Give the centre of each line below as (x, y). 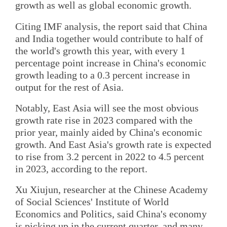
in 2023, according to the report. (81, 169)
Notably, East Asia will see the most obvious (107, 108)
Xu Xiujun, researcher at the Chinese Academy (111, 190)
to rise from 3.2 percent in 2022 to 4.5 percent (110, 157)
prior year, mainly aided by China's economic (109, 132)
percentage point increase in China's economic (111, 63)
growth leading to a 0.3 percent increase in (103, 75)
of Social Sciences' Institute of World (92, 202)
